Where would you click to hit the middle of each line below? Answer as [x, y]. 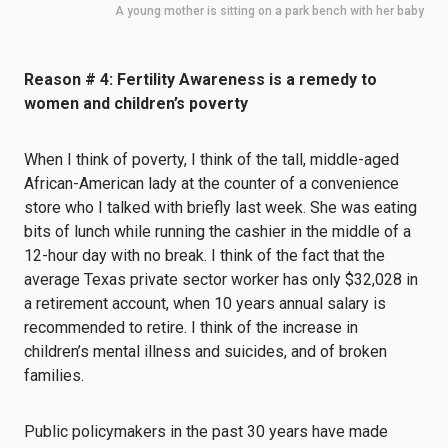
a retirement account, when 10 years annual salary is [205, 303]
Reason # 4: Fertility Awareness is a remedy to [200, 79]
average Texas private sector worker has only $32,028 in [221, 279]
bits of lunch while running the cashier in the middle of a [217, 231]
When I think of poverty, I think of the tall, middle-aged [211, 159]
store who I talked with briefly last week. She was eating [220, 207]
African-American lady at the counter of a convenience [211, 183]
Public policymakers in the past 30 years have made [206, 431]
